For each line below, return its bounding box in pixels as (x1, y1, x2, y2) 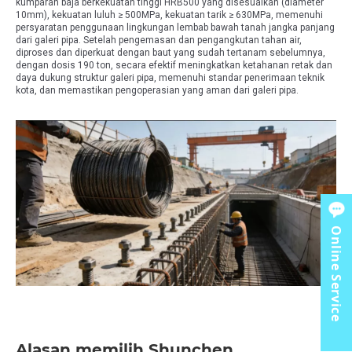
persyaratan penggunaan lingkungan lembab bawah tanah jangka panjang (16, 22, 335, 34)
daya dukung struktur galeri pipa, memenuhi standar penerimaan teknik (16, 72, 324, 84)
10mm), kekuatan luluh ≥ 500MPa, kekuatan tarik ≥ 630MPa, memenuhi (16, 9, 323, 21)
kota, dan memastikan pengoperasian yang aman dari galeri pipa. (16, 85, 299, 97)
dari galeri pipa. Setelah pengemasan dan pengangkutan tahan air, (16, 35, 302, 46)
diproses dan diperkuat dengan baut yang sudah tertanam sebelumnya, (16, 47, 325, 59)
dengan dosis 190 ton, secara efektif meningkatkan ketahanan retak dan (16, 60, 332, 71)
